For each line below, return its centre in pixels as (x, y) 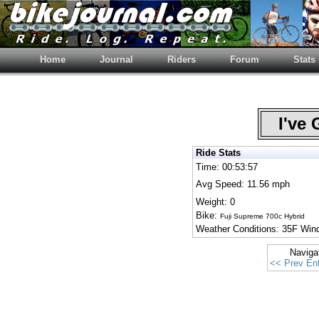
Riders (182, 59)
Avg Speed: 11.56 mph (243, 184)
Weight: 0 (215, 202)
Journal (116, 59)
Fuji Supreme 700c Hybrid (262, 216)
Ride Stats (218, 153)
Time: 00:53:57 (227, 167)
